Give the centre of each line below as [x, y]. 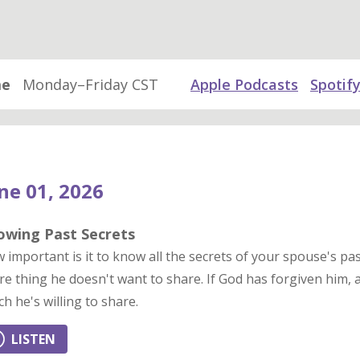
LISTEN [33, 339]
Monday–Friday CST [90, 84]
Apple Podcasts [244, 84]
